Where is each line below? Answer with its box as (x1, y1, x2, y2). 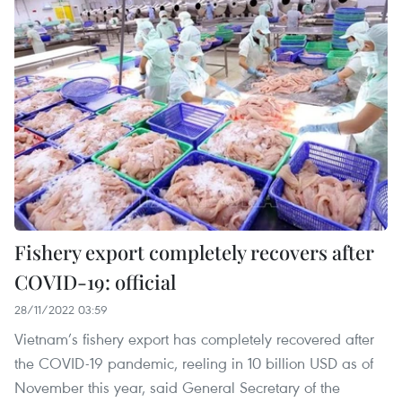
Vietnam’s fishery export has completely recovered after (14, 328, 374, 350)
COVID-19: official (14, 268, 176, 296)
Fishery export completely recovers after (14, 239, 374, 267)
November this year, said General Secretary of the (14, 377, 340, 398)
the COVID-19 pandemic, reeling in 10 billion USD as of (14, 353, 373, 374)
